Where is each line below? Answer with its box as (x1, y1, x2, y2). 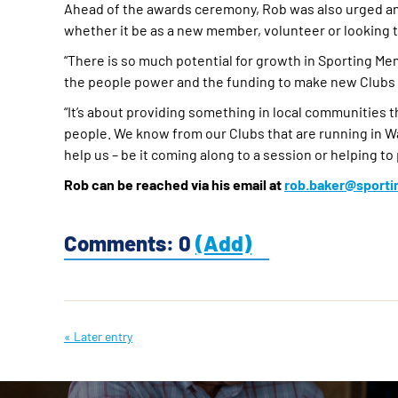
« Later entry (64, 328, 132, 344)
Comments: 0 (64, 229, 195, 256)
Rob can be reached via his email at (64, 175, 284, 193)
